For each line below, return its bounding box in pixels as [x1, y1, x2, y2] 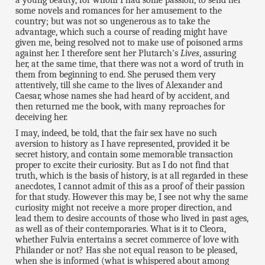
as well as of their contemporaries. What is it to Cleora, [15, 223, 227, 234]
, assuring [199, 47, 237, 59]
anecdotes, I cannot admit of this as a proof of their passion [15, 180, 245, 192]
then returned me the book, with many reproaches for [15, 101, 225, 112]
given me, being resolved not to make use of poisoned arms [15, 37, 243, 48]
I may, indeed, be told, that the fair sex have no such [15, 127, 218, 138]
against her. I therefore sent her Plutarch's [15, 47, 181, 59]
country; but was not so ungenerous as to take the [15, 15, 211, 27]
